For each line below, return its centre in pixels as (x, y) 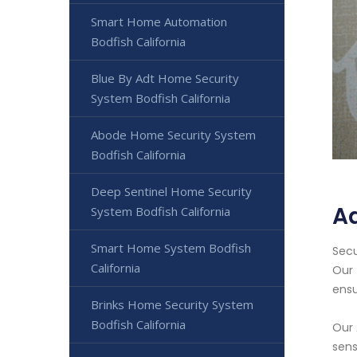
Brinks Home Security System (172, 305)
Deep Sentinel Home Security (171, 192)
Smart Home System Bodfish (171, 248)
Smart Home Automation (159, 22)
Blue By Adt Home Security (165, 78)
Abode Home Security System (173, 135)
